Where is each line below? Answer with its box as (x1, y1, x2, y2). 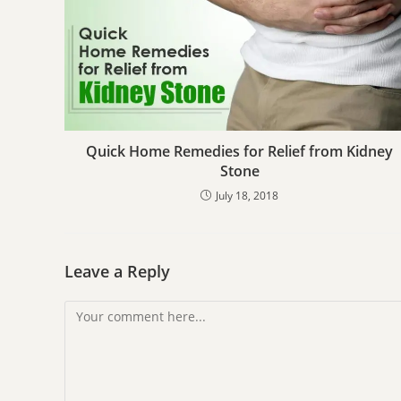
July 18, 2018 (216, 188, 279, 204)
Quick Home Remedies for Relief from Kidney (86, 141, 394, 162)
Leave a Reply (64, 260, 170, 283)
